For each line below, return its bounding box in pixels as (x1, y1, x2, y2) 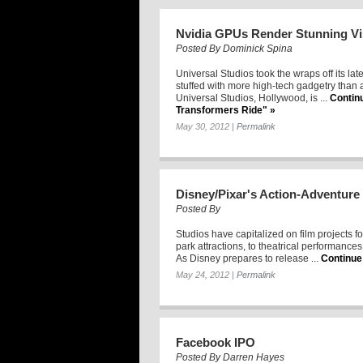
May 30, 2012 (176, 122, 229, 132)
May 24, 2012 (176, 270, 229, 280)
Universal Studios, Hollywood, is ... (176, 92, 327, 105)
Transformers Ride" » (176, 105, 275, 117)
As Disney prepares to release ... (176, 253, 318, 265)
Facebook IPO (176, 335, 255, 350)
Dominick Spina (223, 43, 293, 55)
